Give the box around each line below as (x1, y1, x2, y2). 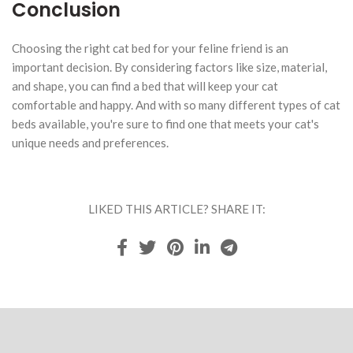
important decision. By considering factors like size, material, (12, 59, 327, 74)
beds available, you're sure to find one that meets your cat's (12, 116, 319, 131)
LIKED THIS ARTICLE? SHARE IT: (87, 201, 266, 216)
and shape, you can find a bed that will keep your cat (12, 78, 278, 93)
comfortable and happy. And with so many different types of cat (12, 97, 340, 112)
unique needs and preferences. (12, 135, 169, 150)
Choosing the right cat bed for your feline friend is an (12, 40, 288, 55)
